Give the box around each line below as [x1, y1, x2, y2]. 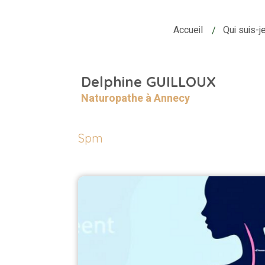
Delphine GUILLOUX [81, 72, 216, 91]
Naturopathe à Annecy [81, 90, 190, 106]
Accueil [173, 23, 203, 38]
